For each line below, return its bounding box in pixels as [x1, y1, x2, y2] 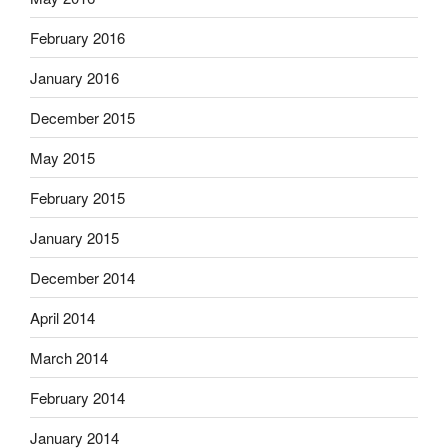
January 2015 [30, 226, 119, 248]
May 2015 [30, 146, 95, 168]
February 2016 [30, 26, 125, 48]
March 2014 [30, 346, 108, 368]
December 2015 [30, 106, 135, 128]
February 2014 [30, 386, 125, 408]
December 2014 [30, 266, 135, 288]
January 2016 [30, 66, 119, 88]
